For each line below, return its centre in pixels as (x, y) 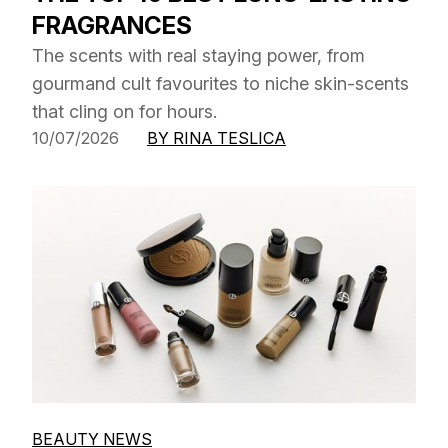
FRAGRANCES (112, 26)
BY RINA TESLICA (216, 138)
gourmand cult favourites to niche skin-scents (220, 84)
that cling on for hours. (124, 112)
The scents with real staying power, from (198, 56)
